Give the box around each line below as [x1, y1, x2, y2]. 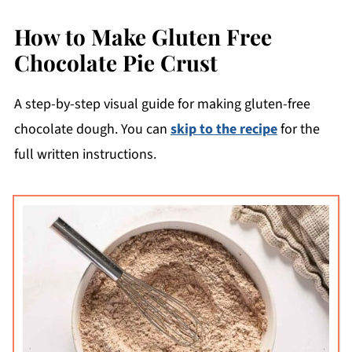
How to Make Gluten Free [13, 21, 272, 51]
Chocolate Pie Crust [13, 47, 218, 77]
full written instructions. [13, 144, 156, 164]
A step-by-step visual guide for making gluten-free [13, 93, 310, 114]
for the [277, 119, 320, 139]
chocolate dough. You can [13, 119, 170, 139]
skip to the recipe [170, 119, 277, 139]
